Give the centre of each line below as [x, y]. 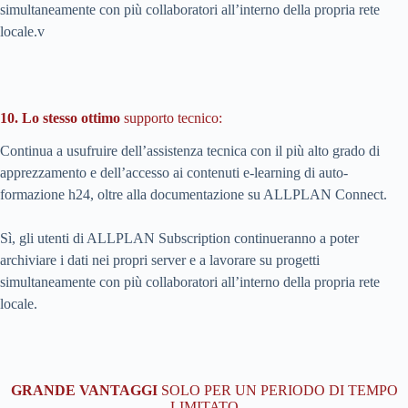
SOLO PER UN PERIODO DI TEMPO [279, 390]
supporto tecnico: [171, 117]
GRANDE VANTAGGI [86, 390]
